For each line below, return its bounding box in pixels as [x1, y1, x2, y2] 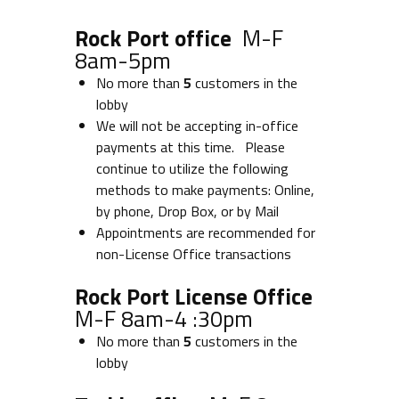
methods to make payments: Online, [96, 179, 314, 200]
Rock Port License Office [75, 280, 313, 313]
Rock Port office [75, 21, 242, 55]
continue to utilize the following [96, 158, 289, 179]
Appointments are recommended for [96, 222, 315, 243]
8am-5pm [75, 44, 171, 77]
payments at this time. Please [96, 136, 285, 158]
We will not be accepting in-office [96, 115, 298, 136]
